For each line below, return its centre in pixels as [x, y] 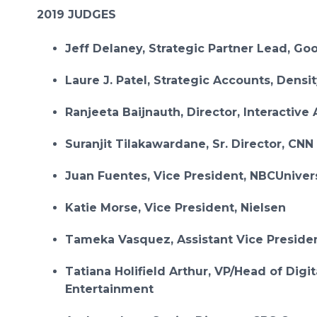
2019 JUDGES [76, 15]
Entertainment [109, 289]
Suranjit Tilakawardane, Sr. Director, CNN [189, 144]
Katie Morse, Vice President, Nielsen [175, 208]
